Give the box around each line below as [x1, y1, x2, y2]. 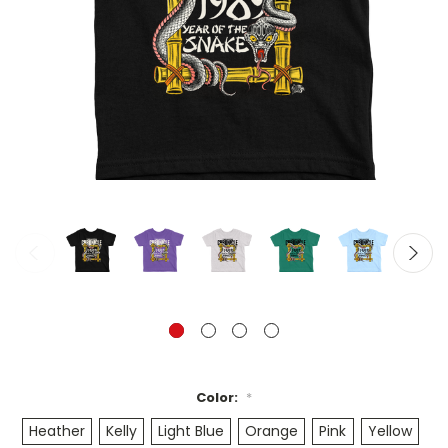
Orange [244, 421, 298, 442]
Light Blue [158, 421, 224, 442]
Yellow [367, 421, 412, 442]
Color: [196, 388, 241, 408]
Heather [29, 421, 86, 442]
